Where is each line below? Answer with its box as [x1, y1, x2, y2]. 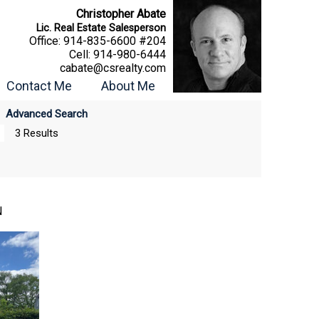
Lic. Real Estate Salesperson [36, 22, 166, 34]
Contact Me [6, 78, 72, 93]
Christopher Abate [76, 7, 166, 21]
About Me [101, 78, 155, 93]
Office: [29, 34, 63, 48]
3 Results [14, 127, 58, 140]
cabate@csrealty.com [60, 61, 166, 75]
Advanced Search [5, 108, 88, 120]
